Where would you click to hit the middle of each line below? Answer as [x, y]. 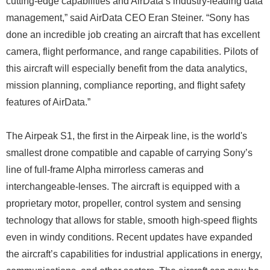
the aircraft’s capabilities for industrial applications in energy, [134, 254]
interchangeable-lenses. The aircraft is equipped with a [123, 186]
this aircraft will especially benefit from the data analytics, [127, 68]
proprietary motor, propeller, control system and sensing [124, 203]
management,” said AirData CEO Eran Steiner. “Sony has [128, 17]
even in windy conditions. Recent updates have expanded [129, 237]
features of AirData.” [48, 102]
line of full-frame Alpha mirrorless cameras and [105, 169]
